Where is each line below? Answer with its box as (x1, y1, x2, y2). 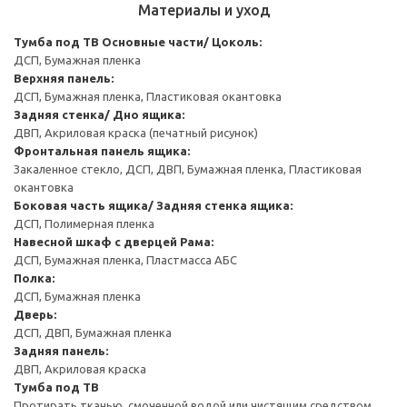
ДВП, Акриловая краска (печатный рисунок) (14, 125, 258, 139)
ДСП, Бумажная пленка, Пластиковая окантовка (14, 89, 282, 103)
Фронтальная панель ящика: (14, 144, 190, 157)
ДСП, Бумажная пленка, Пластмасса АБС (14, 253, 237, 266)
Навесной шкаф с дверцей (14, 234, 177, 248)
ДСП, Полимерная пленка (14, 216, 154, 230)
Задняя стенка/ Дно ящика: (14, 107, 184, 121)
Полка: (14, 271, 55, 284)
